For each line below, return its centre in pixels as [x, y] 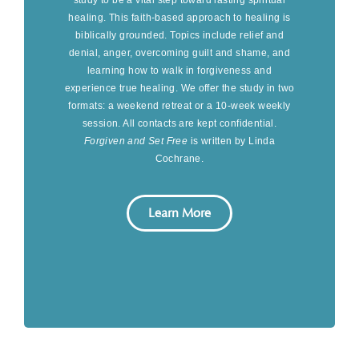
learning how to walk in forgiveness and [179, 70]
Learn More [179, 213]
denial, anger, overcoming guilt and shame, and [179, 52]
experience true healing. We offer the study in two [179, 88]
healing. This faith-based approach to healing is [179, 17]
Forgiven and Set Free [136, 141]
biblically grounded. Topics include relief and [179, 35]
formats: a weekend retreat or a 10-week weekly [179, 105]
